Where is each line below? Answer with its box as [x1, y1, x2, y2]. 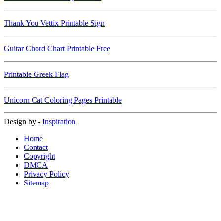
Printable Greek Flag [4, 70, 69, 79]
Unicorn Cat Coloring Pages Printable [4, 96, 122, 105]
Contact [24, 143, 48, 152]
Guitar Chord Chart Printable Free [4, 44, 110, 53]
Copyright [24, 152, 55, 161]
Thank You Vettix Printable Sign [4, 19, 105, 28]
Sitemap [24, 179, 49, 187]
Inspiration [42, 117, 75, 126]
